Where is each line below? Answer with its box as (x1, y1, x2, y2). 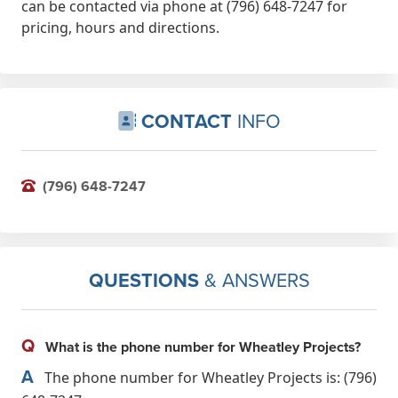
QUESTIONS (88, 266, 199, 294)
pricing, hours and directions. (21, 17, 219, 37)
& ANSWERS (198, 266, 310, 293)
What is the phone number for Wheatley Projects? (42, 336, 361, 357)
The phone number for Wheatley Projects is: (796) (41, 367, 377, 387)
